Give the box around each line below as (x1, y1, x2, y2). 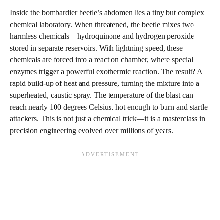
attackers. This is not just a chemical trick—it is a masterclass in (10, 114, 205, 123)
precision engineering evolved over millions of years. (10, 126, 173, 135)
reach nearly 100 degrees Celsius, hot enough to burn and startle (10, 102, 208, 111)
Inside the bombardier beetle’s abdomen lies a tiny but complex (10, 8, 204, 17)
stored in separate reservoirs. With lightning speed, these (10, 43, 183, 52)
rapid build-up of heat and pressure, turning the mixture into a (10, 79, 199, 87)
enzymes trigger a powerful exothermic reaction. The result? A (10, 67, 202, 76)
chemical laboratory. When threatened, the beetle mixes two (10, 20, 194, 28)
